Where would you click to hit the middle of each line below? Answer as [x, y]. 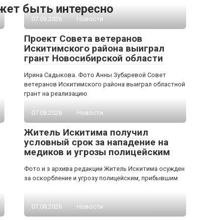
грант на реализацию [56, 94]
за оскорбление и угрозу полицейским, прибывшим [101, 178]
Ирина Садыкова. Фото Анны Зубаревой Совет [95, 75]
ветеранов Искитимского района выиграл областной [105, 84]
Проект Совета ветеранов [83, 39]
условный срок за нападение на [96, 142]
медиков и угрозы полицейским [97, 152]
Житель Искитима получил [86, 132]
